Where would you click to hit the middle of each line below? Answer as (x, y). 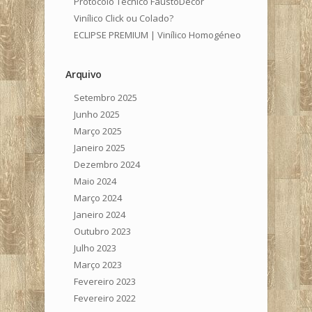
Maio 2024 (95, 181)
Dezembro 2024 (107, 164)
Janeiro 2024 (100, 214)
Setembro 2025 (106, 97)
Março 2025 (98, 131)
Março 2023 (98, 264)
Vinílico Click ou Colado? (124, 18)
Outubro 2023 (102, 231)
